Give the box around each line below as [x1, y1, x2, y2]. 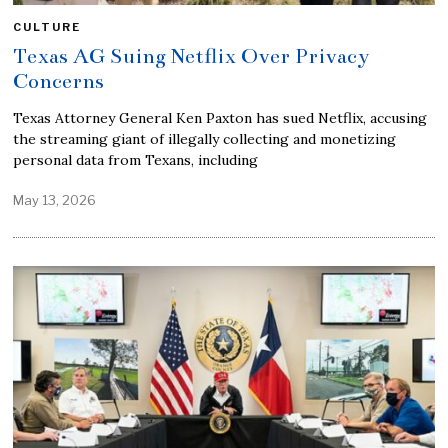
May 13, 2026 [13, 191, 97, 208]
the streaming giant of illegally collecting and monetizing [13, 129, 397, 148]
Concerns [13, 67, 105, 94]
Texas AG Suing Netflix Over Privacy [13, 42, 371, 69]
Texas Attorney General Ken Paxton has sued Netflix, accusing [13, 108, 428, 127]
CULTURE [13, 19, 82, 34]
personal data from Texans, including [13, 150, 259, 169]
